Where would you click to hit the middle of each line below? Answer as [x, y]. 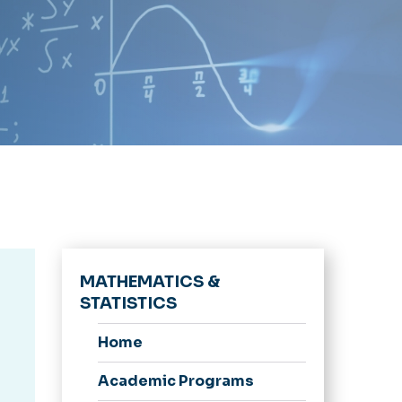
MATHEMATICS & [149, 281]
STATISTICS [128, 303]
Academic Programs [175, 380]
